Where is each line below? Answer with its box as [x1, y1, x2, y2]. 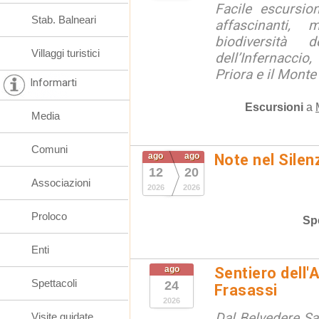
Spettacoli [31, 277, 77, 289]
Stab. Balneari [31, 14, 96, 26]
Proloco [31, 210, 67, 222]
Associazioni [31, 177, 90, 189]
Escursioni [245, 100, 303, 113]
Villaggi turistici [31, 47, 100, 59]
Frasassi [214, 281, 278, 299]
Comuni [31, 143, 68, 155]
